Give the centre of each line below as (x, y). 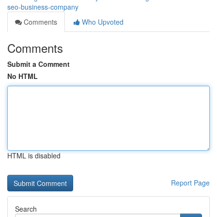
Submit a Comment (39, 64)
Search (26, 209)
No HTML (23, 76)
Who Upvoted (102, 22)
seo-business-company (43, 7)
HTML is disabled (34, 155)
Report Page (190, 183)
